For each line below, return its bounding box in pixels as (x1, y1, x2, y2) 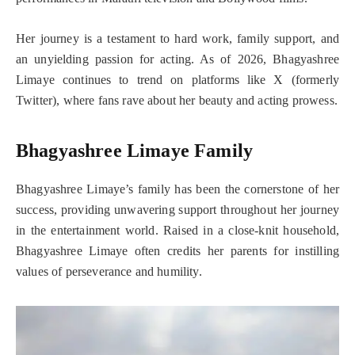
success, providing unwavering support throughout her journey (16, 203, 339, 217)
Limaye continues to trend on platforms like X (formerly (16, 72, 339, 86)
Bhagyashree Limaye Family (16, 140, 253, 162)
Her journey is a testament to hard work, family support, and (16, 31, 339, 45)
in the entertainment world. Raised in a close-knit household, (16, 223, 339, 238)
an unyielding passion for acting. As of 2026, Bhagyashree (16, 52, 339, 66)
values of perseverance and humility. (16, 265, 202, 279)
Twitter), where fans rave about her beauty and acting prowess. (16, 93, 338, 107)
